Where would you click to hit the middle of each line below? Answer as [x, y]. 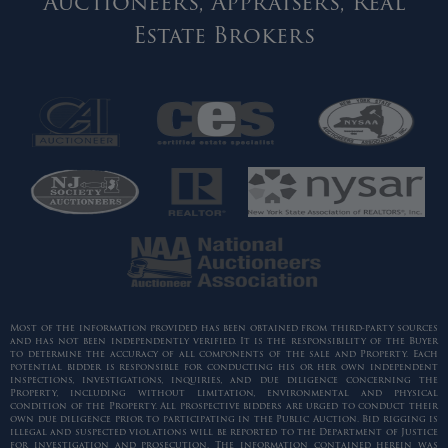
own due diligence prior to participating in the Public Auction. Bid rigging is [224, 418]
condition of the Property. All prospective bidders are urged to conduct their [224, 405]
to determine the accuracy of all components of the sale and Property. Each [224, 353]
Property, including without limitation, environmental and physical [224, 392]
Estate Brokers [224, 35]
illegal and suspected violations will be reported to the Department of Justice [224, 431]
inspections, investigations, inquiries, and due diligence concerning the [224, 379]
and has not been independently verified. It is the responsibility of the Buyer [224, 340]
